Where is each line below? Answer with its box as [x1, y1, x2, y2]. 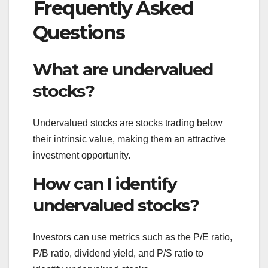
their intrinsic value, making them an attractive [33, 134, 226, 145]
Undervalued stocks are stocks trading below [33, 118, 223, 129]
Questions [33, 21, 125, 45]
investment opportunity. [33, 150, 130, 161]
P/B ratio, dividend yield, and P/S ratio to [33, 248, 203, 259]
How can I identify [33, 173, 177, 194]
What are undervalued [33, 59, 214, 80]
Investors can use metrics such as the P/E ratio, [33, 232, 232, 243]
